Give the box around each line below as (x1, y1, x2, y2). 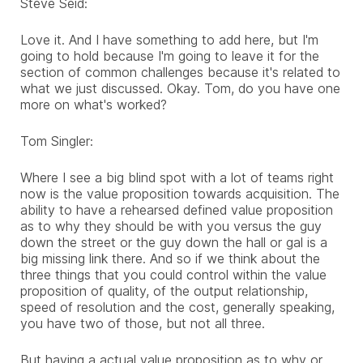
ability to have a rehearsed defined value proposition (20, 201, 333, 218)
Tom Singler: (20, 132, 93, 149)
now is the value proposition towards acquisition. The (20, 185, 340, 202)
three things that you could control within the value (20, 266, 327, 283)
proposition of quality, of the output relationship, (20, 282, 308, 299)
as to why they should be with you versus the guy (20, 217, 322, 234)
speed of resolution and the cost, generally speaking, (20, 298, 335, 315)
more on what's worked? (20, 96, 167, 113)
